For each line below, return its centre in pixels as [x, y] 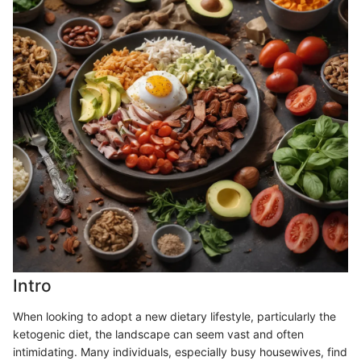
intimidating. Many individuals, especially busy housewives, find [180, 351]
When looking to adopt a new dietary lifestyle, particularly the [174, 316]
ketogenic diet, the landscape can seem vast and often [158, 334]
